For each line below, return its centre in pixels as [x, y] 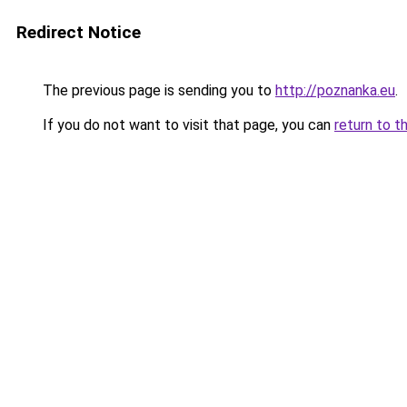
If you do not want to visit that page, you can [187, 125]
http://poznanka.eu [335, 90]
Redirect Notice [79, 32]
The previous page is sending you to [157, 90]
